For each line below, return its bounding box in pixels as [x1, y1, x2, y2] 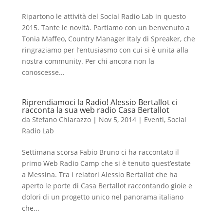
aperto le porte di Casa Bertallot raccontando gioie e [21, 181, 192, 190]
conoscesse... [21, 68, 65, 77]
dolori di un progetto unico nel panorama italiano [21, 192, 183, 201]
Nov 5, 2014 [98, 115, 136, 124]
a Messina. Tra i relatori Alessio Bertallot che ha [21, 170, 178, 179]
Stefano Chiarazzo [32, 115, 91, 124]
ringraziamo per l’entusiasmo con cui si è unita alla [21, 45, 188, 54]
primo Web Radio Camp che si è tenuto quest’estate [21, 159, 191, 168]
